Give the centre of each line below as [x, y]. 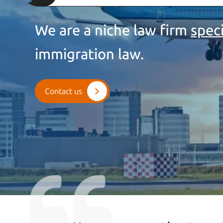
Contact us [63, 91]
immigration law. [89, 55]
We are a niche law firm [113, 31]
